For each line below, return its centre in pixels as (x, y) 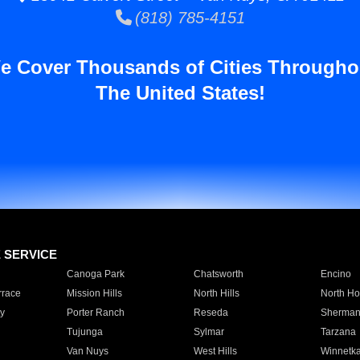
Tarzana (338, 332)
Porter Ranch (95, 313)
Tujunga (84, 332)
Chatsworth (218, 274)
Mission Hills (94, 293)
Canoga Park (95, 274)
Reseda (211, 313)
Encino (335, 274)
